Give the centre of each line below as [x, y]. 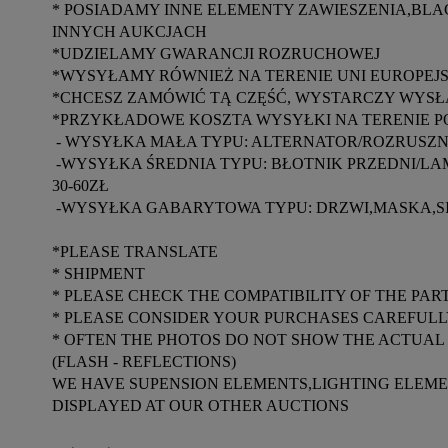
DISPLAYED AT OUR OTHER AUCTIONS [200, 405]
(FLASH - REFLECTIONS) [144, 361]
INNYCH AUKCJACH [129, 31]
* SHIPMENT [98, 273]
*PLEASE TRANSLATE [135, 251]
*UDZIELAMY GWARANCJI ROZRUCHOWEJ [216, 53]
